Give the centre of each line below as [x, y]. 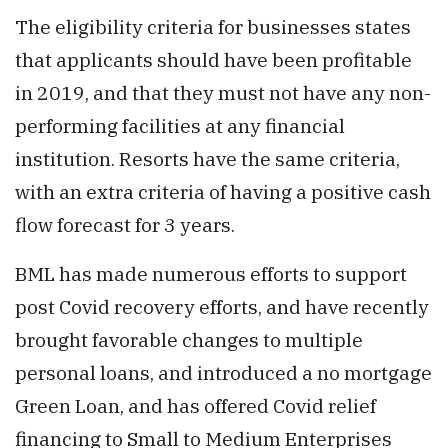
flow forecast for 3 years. [125, 224]
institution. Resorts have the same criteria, [207, 158]
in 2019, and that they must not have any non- [223, 92]
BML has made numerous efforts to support [211, 273]
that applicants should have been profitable [213, 59]
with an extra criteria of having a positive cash [223, 191]
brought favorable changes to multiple [189, 339]
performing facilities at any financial [180, 125]
